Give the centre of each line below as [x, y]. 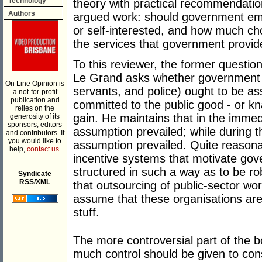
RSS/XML [35, 182]
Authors [22, 13]
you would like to [35, 141]
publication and [35, 100]
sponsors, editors [35, 125]
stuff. [86, 213]
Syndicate [35, 174]
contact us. [44, 149]
